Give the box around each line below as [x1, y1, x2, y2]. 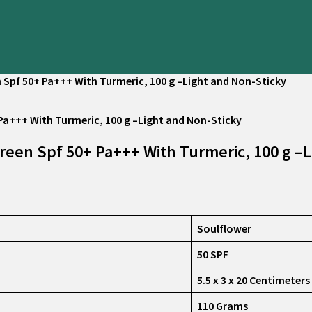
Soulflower [197, 221, 251, 235]
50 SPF [197, 247, 228, 261]
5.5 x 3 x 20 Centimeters [197, 272, 310, 287]
